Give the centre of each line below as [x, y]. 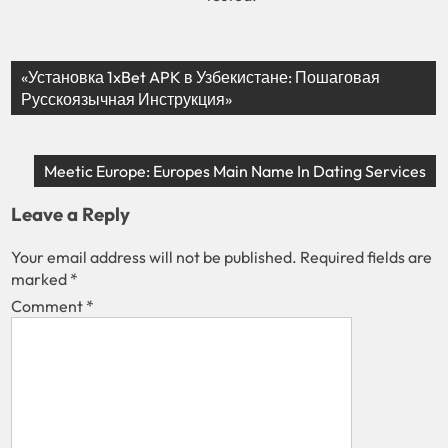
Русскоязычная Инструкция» [127, 98]
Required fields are [366, 256]
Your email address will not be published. [154, 256]
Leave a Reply [71, 213]
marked [41, 278]
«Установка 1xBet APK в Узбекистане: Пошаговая [201, 76]
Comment [49, 305]
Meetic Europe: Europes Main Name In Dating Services [235, 170]
